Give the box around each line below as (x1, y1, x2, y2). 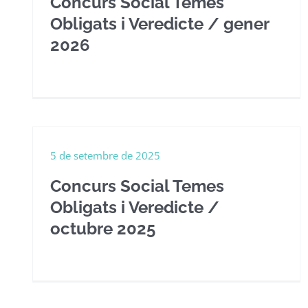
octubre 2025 (50, 219, 155, 239)
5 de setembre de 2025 (50, 148, 160, 162)
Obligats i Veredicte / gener (50, 14, 269, 34)
